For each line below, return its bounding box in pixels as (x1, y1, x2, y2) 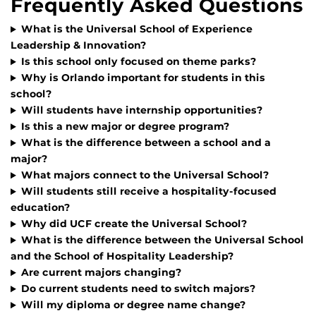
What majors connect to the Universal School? (20, 169, 269, 182)
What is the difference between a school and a (20, 136, 271, 150)
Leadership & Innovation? (11, 39, 147, 52)
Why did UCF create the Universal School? (20, 217, 248, 231)
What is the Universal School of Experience (20, 23, 253, 36)
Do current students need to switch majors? (20, 282, 256, 296)
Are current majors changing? (20, 266, 182, 279)
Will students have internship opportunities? (20, 104, 263, 117)
